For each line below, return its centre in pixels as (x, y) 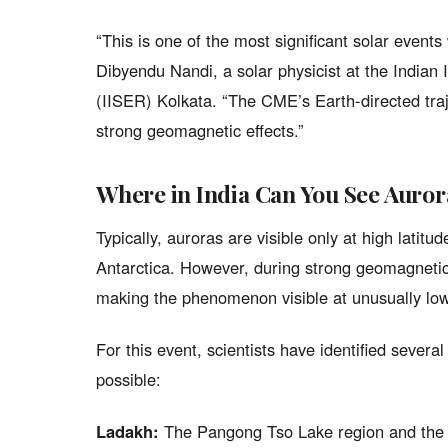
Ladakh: (127, 431)
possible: (128, 379)
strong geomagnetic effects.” (200, 130)
